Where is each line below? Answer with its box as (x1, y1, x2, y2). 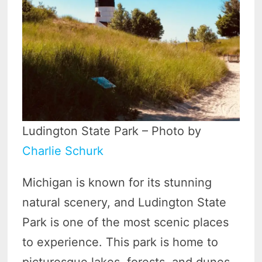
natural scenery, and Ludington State (22, 195, 227, 210)
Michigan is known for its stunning (22, 175, 212, 190)
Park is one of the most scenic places (22, 215, 229, 230)
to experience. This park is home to (22, 235, 219, 250)
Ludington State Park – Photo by (22, 124, 202, 139)
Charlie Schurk (22, 144, 104, 158)
